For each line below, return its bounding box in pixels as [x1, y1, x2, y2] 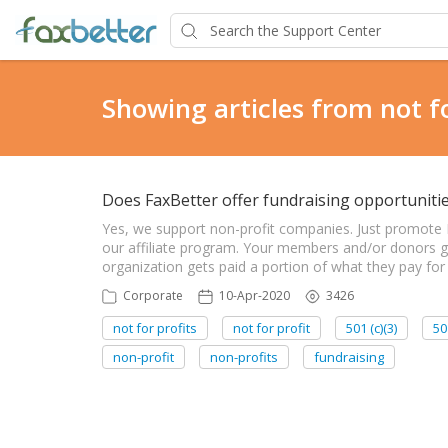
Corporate [123, 287, 183, 304]
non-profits [210, 348, 278, 366]
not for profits [113, 319, 197, 337]
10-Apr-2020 [219, 287, 290, 304]
